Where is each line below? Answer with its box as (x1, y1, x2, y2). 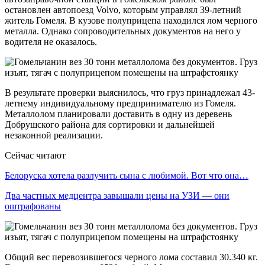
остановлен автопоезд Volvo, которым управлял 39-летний (5, 4, 241, 15)
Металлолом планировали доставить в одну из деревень (5, 108, 232, 119)
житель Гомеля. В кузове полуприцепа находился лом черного (5, 15, 257, 25)
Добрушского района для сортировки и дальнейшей (5, 119, 215, 130)
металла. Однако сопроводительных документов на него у (5, 25, 241, 36)
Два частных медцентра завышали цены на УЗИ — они (5, 190, 230, 201)
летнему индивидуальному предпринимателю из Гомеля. (5, 98, 236, 108)
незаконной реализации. (5, 130, 103, 140)
